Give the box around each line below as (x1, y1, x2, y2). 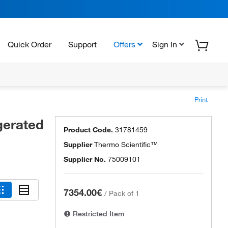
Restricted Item (71, 209, 124, 218)
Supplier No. (64, 155, 106, 164)
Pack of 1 (109, 189, 139, 198)
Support (68, 39, 97, 49)
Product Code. (64, 125, 113, 134)
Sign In (152, 39, 177, 49)
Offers (113, 39, 135, 49)
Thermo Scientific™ (94, 140, 158, 149)
